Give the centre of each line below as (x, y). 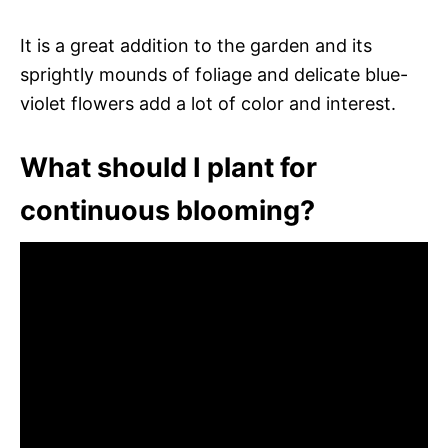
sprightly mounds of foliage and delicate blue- (214, 74)
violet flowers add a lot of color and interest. (208, 103)
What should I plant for (168, 167)
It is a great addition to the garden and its (196, 45)
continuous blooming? (167, 210)
